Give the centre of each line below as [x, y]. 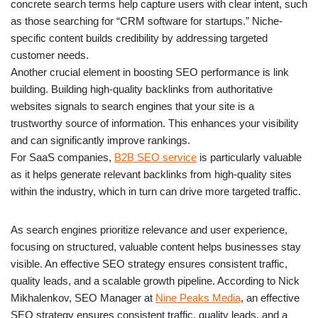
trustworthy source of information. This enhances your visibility [155, 123]
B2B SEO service [155, 157]
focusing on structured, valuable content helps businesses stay [156, 246]
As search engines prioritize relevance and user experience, [149, 229]
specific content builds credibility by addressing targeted [139, 38]
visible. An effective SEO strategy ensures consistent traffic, [149, 263]
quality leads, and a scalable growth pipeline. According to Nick [155, 280]
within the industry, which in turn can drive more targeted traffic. [156, 191]
